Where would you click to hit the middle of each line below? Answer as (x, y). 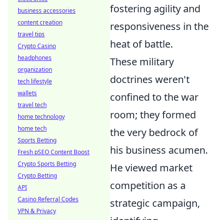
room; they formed (153, 115)
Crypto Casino (37, 46)
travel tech (32, 105)
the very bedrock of (154, 132)
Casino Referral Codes (48, 199)
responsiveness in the (159, 26)
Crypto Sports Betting (47, 164)
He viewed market (151, 168)
